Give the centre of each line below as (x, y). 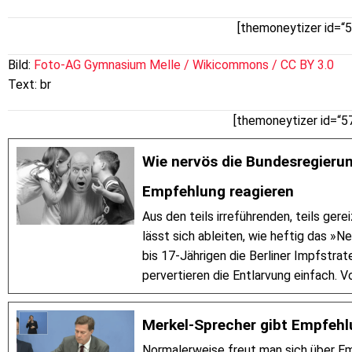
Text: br (29, 84)
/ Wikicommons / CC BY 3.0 (257, 64)
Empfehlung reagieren (218, 192)
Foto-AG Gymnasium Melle (107, 64)
